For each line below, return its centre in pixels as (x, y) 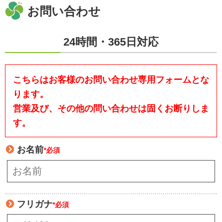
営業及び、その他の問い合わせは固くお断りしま (111, 108)
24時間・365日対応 (111, 42)
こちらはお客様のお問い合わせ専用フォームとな (111, 79)
